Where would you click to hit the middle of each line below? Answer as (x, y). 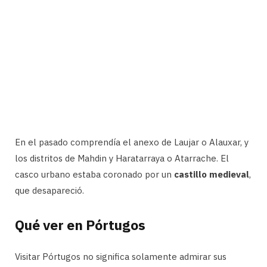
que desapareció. (49, 190)
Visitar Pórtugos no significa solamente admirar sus (121, 257)
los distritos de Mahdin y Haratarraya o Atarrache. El (122, 158)
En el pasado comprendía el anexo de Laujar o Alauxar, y (132, 142)
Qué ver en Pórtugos (83, 225)
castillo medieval (212, 174)
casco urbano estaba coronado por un (94, 174)
